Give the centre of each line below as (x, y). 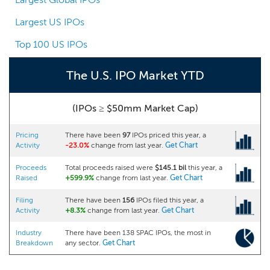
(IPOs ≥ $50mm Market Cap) (135, 108)
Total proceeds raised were (110, 168)
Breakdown (34, 243)
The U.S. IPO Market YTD (135, 75)
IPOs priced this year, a (168, 135)
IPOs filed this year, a (169, 200)
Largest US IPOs (50, 22)
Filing (24, 200)
